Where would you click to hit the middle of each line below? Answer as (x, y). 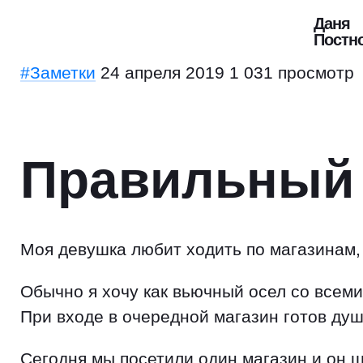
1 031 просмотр (292, 73)
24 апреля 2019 (162, 73)
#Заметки (58, 73)
